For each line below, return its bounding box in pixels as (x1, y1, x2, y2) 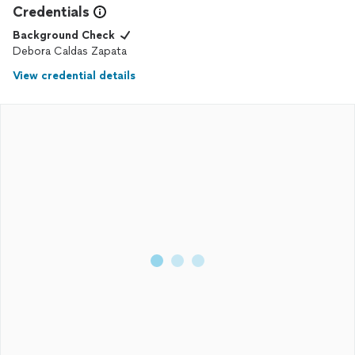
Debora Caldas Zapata (13, 44, 127, 58)
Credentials (13, 3, 90, 21)
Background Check (13, 29, 115, 42)
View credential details (13, 69, 136, 82)
